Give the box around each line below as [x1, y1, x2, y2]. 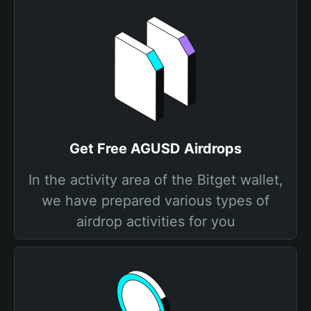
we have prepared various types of [42, 192, 269, 209]
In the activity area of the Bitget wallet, [28, 171, 283, 188]
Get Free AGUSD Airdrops [69, 140, 242, 157]
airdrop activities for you [76, 213, 235, 230]
